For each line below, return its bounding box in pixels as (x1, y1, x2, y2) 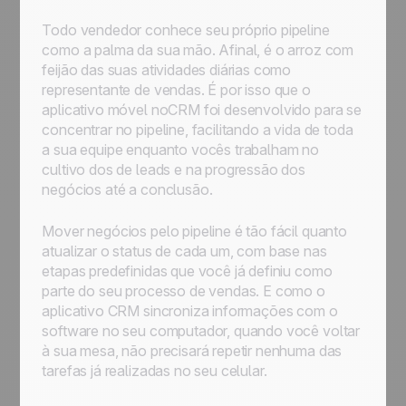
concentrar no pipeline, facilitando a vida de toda (42, 121, 353, 139)
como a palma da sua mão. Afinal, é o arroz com (42, 41, 354, 59)
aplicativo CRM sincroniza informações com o (42, 302, 338, 320)
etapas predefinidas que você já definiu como (42, 262, 333, 280)
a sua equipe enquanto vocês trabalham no (42, 140, 319, 159)
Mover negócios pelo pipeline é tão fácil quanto (42, 222, 347, 240)
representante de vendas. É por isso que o (42, 81, 311, 99)
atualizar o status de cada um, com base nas (42, 242, 327, 260)
